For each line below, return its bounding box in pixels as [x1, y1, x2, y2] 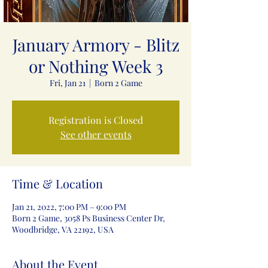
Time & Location [12, 175, 103, 191]
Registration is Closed [48, 114, 143, 126]
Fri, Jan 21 [49, 77, 86, 89]
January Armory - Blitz [12, 33, 179, 56]
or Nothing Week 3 [28, 55, 163, 77]
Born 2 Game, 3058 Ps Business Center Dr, [12, 212, 165, 224]
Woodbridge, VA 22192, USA [12, 224, 114, 235]
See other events [60, 128, 132, 141]
